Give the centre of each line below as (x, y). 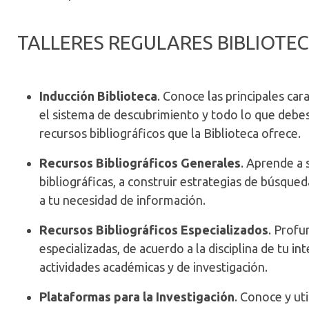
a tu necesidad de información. (122, 200)
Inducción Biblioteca (98, 96)
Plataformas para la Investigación (137, 297)
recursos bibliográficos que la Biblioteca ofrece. (170, 133)
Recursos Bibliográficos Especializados (154, 230)
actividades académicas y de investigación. (153, 267)
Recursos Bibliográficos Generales (140, 163)
